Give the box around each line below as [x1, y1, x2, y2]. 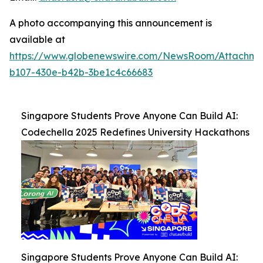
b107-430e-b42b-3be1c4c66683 [9, 66, 153, 78]
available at [9, 33, 65, 45]
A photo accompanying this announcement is [9, 17, 212, 29]
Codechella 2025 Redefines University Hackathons [21, 126, 249, 138]
